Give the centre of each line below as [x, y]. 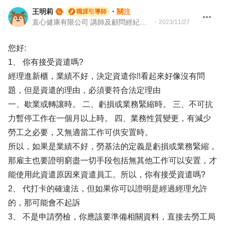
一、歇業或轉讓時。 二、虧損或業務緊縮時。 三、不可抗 [110, 104]
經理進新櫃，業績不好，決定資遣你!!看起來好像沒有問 [106, 76]
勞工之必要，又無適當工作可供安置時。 [80, 132]
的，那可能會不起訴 [44, 203]
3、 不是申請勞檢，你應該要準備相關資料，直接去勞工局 [112, 217]
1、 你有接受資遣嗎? [46, 62]
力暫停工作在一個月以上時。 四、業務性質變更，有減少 [109, 118]
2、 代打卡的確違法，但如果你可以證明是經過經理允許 [108, 189]
